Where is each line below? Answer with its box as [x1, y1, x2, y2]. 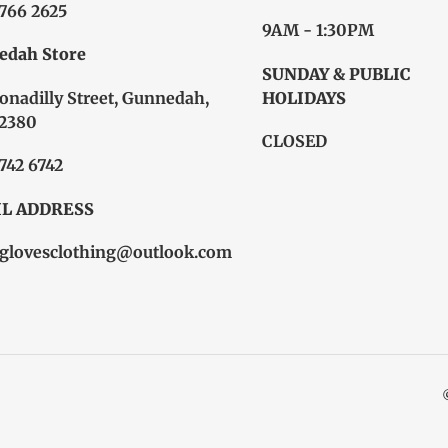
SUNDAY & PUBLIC [261, 63, 411, 84]
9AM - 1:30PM [261, 20, 374, 41]
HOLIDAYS [261, 87, 346, 108]
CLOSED [261, 131, 327, 152]
